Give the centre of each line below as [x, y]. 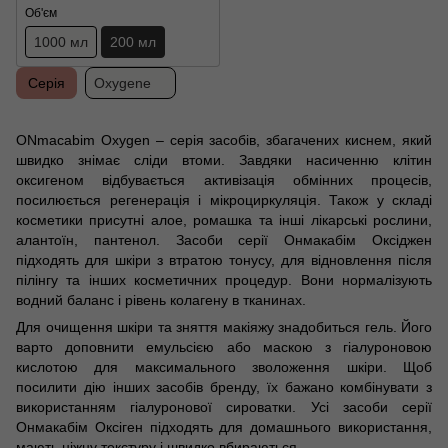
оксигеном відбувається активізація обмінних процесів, [224, 180]
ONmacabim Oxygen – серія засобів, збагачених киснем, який [224, 140]
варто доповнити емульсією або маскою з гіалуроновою [224, 347]
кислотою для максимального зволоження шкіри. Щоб [224, 367]
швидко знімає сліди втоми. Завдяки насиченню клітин [224, 160]
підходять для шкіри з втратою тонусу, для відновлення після [224, 260]
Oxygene [122, 83]
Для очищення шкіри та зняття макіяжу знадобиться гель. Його [224, 327]
